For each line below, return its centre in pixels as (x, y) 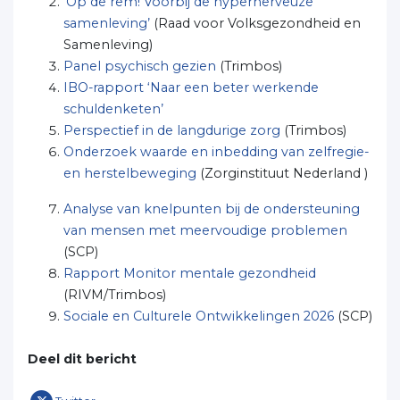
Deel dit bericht (82, 359)
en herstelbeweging (130, 173)
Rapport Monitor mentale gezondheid (190, 273)
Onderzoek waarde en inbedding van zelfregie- (216, 152)
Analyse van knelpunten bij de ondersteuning (212, 209)
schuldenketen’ (115, 109)
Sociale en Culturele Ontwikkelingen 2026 (199, 316)
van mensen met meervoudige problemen (205, 230)
